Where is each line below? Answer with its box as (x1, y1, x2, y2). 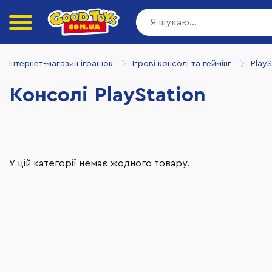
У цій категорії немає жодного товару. (9, 158, 189, 168)
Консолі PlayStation (9, 85, 206, 106)
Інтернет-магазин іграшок (9, 59, 113, 68)
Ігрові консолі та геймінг (132, 59, 231, 68)
